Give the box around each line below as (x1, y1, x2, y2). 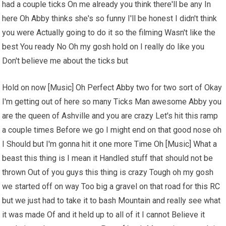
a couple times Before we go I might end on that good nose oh (2, 125, 222, 135)
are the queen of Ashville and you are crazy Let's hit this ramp (2, 111, 218, 121)
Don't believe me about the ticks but (2, 56, 129, 66)
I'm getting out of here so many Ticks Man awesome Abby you (2, 97, 222, 106)
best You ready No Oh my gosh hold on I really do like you (2, 42, 205, 51)
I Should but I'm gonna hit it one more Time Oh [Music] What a (2, 139, 217, 149)
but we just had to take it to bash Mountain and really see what (2, 196, 221, 205)
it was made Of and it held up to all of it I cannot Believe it (2, 210, 205, 219)
